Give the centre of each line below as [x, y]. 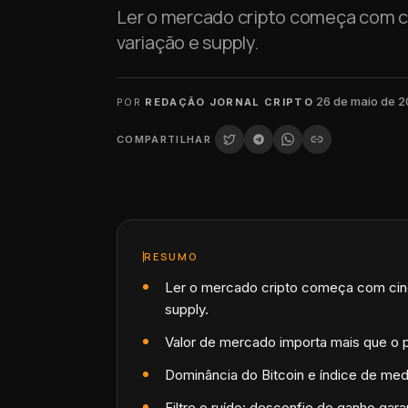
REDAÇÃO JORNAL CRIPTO [229, 102]
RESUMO [171, 256]
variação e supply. [188, 42]
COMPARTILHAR [164, 139]
